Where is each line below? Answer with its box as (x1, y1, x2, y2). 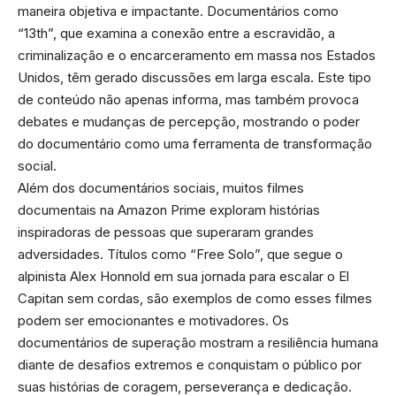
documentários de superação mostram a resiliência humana (18, 333, 378, 351)
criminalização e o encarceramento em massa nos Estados (18, 46, 376, 64)
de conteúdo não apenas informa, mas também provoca (18, 90, 359, 108)
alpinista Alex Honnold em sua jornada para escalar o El (18, 267, 349, 285)
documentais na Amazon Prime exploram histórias (18, 201, 320, 218)
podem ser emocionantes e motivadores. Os (18, 311, 289, 329)
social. (18, 156, 57, 174)
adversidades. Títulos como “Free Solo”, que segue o (18, 245, 343, 263)
